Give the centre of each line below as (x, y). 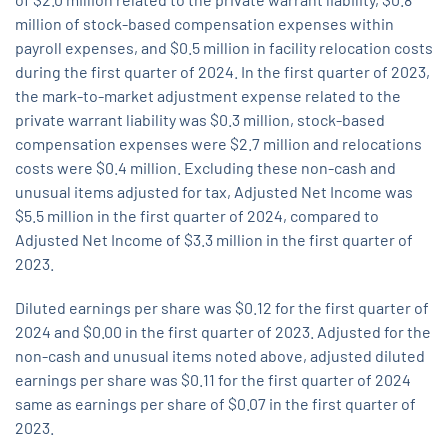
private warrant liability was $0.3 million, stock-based (200, 120)
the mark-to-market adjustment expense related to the (208, 96)
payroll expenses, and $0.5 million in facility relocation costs (224, 48)
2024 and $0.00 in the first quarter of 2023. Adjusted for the (223, 332)
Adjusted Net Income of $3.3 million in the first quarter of (214, 240)
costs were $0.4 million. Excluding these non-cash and (205, 168)
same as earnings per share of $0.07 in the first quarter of (215, 404)
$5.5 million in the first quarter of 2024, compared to (197, 216)
